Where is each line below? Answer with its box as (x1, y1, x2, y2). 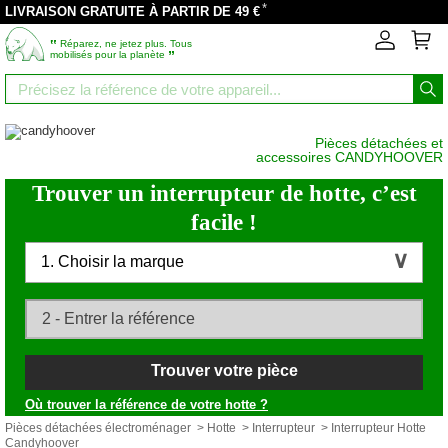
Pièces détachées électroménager (5, 421, 191, 435)
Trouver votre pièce (150, 362, 298, 379)
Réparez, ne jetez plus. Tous (57, 38, 192, 49)
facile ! (191, 210, 257, 235)
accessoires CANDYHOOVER (256, 149, 443, 165)
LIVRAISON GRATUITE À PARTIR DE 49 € (5, 4, 260, 19)
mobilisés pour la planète (50, 49, 168, 60)
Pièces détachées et (315, 135, 443, 151)
